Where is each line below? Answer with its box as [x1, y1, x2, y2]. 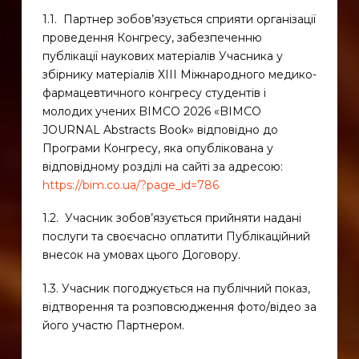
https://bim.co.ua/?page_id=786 [42, 177, 219, 192]
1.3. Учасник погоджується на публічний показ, [42, 280, 310, 296]
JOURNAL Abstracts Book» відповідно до [42, 122, 278, 137]
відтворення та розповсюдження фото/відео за [42, 299, 317, 314]
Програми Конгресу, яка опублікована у [42, 140, 273, 155]
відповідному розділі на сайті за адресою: [42, 159, 283, 174]
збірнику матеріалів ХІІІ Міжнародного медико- [42, 67, 317, 82]
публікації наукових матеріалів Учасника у [42, 48, 283, 63]
